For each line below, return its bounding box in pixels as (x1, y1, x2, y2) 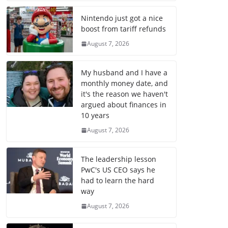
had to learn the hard (81, 176, 154, 186)
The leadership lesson (81, 154, 156, 164)
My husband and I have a (81, 68, 167, 78)
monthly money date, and (81, 78, 168, 89)
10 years (81, 110, 109, 121)
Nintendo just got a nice (81, 13, 163, 23)
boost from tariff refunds (81, 24, 166, 34)
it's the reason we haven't (81, 89, 168, 99)
